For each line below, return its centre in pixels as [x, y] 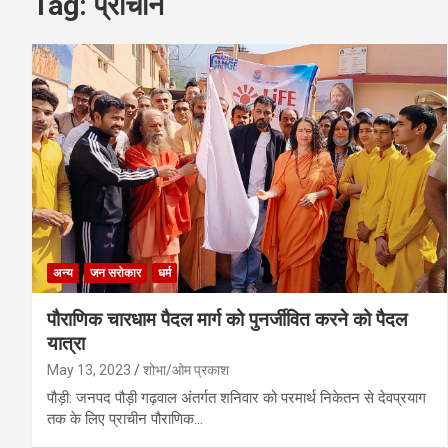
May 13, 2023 [89, 369]
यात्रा [66, 343]
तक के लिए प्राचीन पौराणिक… [125, 418]
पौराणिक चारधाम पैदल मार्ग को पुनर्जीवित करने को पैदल [227, 319]
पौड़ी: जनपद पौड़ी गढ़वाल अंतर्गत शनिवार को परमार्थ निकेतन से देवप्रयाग [236, 397]
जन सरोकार [115, 272]
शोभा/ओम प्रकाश [186, 369]
